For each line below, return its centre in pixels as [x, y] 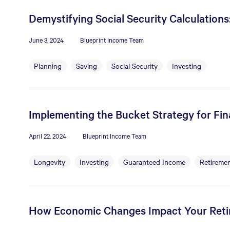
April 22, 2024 [47, 136]
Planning [48, 66]
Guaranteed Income [154, 162]
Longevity [50, 162]
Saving [87, 66]
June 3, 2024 [46, 40]
